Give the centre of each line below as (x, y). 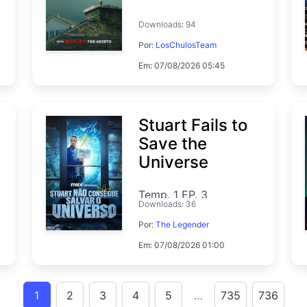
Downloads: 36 (168, 204)
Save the (173, 143)
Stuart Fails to (193, 125)
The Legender (183, 224)
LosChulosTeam (186, 45)
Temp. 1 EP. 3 (173, 194)
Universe (174, 162)
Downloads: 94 (168, 24)
